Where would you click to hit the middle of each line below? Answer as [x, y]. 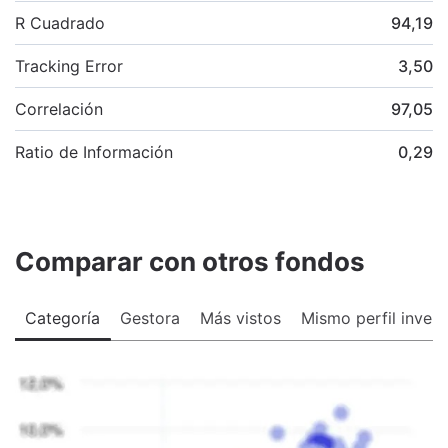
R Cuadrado [60, 22]
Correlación [59, 108]
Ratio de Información [94, 151]
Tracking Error [69, 65]
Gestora [150, 317]
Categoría [62, 317]
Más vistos [240, 317]
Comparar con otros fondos [190, 261]
